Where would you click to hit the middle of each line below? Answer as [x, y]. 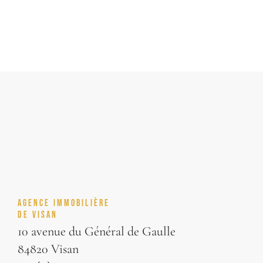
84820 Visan [48, 249]
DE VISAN [38, 214]
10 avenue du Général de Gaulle [97, 231]
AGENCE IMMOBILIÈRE [64, 203]
